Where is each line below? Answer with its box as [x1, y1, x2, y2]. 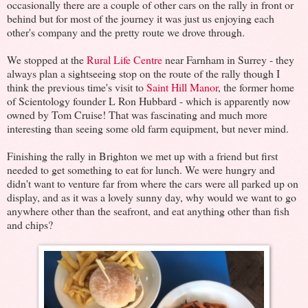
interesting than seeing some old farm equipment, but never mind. [7, 120, 289, 135]
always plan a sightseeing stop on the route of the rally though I [7, 65, 280, 80]
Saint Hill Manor [146, 79, 218, 94]
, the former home [218, 79, 294, 94]
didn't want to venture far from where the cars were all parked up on [7, 175, 298, 190]
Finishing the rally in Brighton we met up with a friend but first [7, 148, 278, 163]
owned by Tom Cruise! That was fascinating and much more [7, 107, 267, 122]
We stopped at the [7, 52, 87, 67]
